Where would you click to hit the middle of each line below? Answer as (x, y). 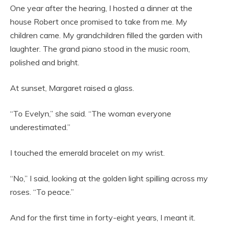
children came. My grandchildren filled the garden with (106, 35)
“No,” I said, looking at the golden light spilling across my (109, 178)
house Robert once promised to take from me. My (99, 22)
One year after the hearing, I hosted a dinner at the (101, 8)
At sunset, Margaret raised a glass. (72, 88)
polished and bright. (45, 62)
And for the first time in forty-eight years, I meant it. (103, 217)
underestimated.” (40, 127)
